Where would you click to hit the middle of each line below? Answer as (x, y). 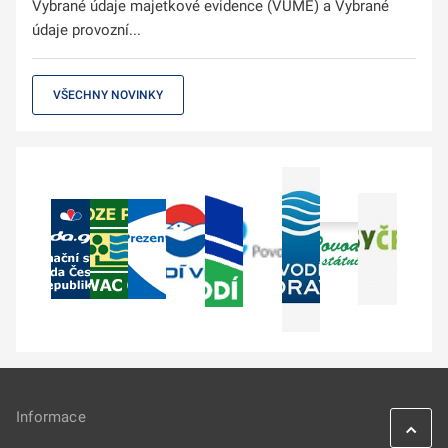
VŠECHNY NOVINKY (108, 94)
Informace (51, 416)
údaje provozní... (86, 29)
